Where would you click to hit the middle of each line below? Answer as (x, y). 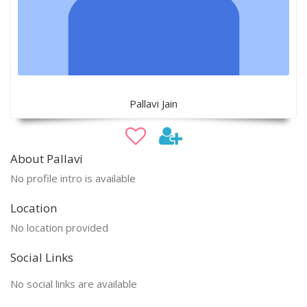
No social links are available (74, 283)
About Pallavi (47, 158)
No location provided (59, 227)
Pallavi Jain (153, 103)
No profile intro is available (73, 178)
